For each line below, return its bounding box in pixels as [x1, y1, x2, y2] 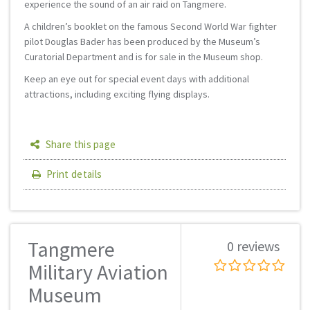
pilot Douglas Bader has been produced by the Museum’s [24, 35, 260, 48]
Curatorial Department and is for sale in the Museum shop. [24, 51, 263, 63]
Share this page [43, 138, 116, 151]
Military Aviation [28, 259, 168, 285]
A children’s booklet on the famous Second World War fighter [24, 20, 277, 33]
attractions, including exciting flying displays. [24, 88, 210, 100]
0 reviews [226, 237, 280, 255]
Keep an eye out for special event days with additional [24, 73, 249, 85]
